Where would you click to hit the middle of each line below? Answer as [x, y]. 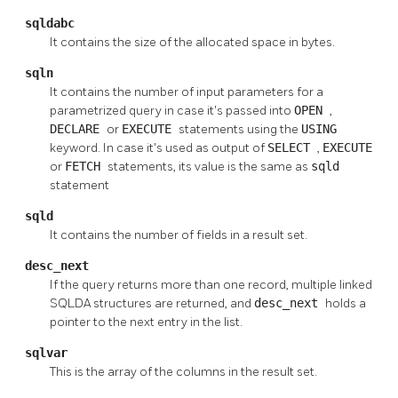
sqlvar [46, 352]
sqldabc [50, 23]
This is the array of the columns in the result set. [183, 371]
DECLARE [78, 128]
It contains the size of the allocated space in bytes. [192, 42]
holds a [346, 303]
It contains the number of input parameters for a [187, 92]
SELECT [292, 147]
